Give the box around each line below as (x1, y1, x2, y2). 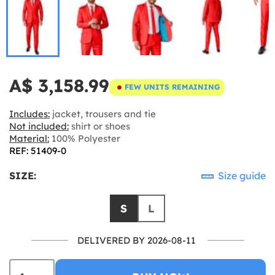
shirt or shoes (69, 120, 130, 132)
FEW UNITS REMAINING (125, 82, 220, 91)
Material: (9, 132, 49, 144)
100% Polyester (49, 132, 120, 144)
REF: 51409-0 (9, 144, 66, 157)
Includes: (9, 107, 50, 120)
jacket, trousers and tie (50, 107, 156, 120)
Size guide (215, 169, 266, 182)
